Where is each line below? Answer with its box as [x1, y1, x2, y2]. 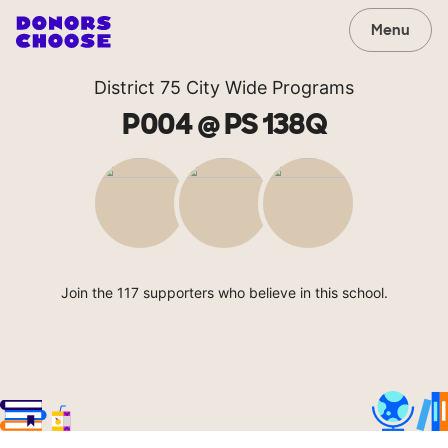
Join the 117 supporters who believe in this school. [60, 284, 388, 301]
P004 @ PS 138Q [122, 106, 326, 143]
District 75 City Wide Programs [94, 77, 354, 98]
